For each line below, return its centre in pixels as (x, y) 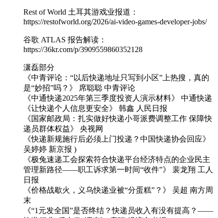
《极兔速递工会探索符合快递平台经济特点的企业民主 (117, 160)
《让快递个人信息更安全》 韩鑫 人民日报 (95, 109)
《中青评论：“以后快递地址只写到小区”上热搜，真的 (116, 78)
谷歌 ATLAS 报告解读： (65, 40)
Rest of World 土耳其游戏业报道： (81, 12)
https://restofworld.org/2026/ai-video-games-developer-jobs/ (115, 22)
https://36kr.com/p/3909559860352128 (83, 50)
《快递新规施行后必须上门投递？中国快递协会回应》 (117, 139)
